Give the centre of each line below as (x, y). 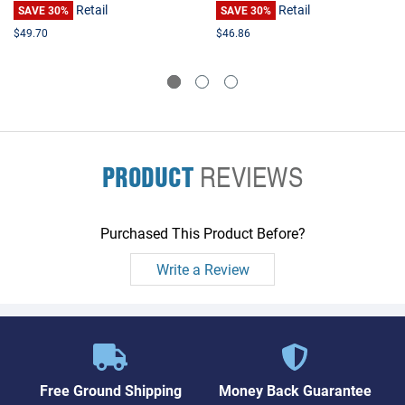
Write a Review (202, 268)
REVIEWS (248, 176)
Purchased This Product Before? (202, 232)
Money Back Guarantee (295, 390)
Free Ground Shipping (110, 390)
